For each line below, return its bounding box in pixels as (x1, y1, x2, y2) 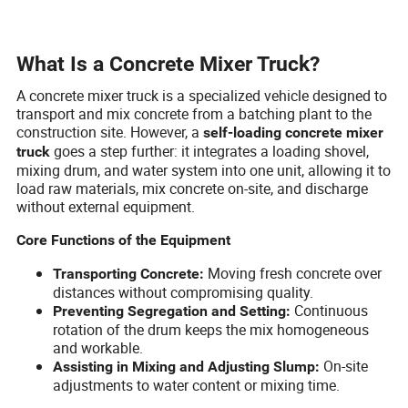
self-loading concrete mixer (203, 123, 384, 141)
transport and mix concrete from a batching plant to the (16, 103, 372, 124)
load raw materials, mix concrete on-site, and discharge (16, 178, 369, 199)
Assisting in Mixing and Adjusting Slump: (53, 357, 321, 375)
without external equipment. (16, 196, 196, 217)
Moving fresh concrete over (204, 262, 382, 283)
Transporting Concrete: (53, 264, 205, 282)
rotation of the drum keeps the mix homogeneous (53, 319, 370, 340)
